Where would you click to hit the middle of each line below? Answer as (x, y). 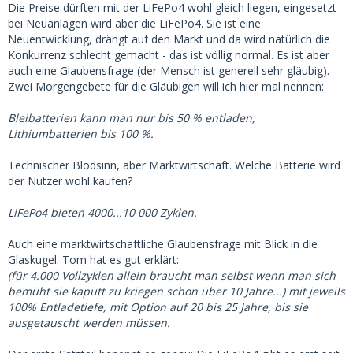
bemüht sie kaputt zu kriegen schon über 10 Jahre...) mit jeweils (176, 291)
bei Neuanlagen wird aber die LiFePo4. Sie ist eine (134, 23)
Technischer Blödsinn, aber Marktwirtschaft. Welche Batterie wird (174, 165)
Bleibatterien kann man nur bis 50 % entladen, (132, 118)
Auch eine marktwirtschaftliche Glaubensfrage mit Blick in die (163, 244)
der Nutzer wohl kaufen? (70, 181)
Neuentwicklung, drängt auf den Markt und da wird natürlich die (169, 39)
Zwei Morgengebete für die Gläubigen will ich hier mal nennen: (166, 86)
